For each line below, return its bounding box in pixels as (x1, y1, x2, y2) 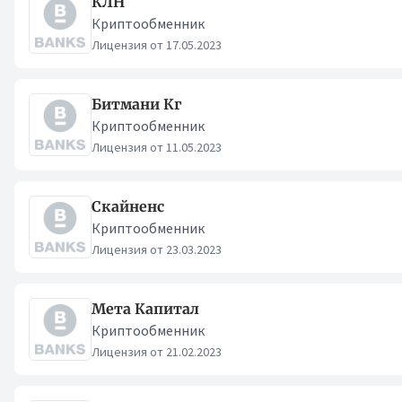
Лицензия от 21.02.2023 (92, 344, 222, 360)
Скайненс (92, 197, 164, 215)
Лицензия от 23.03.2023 (92, 241, 222, 258)
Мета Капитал (92, 300, 199, 318)
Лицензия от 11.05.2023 (92, 139, 222, 155)
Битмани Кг (92, 95, 181, 113)
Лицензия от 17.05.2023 (92, 37, 222, 53)
